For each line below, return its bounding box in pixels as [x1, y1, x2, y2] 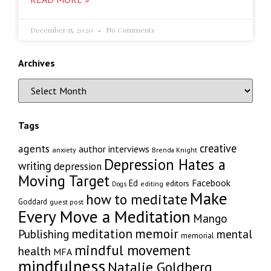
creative [200, 141, 237, 155]
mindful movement [74, 241, 191, 259]
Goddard [18, 197, 47, 207]
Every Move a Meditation [18, 206, 191, 227]
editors [166, 178, 189, 189]
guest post [50, 197, 83, 206]
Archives [18, 57, 55, 69]
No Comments [104, 25, 155, 34]
